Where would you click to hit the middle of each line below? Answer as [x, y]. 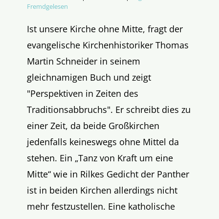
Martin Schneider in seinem [84, 61]
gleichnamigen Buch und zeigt [89, 77]
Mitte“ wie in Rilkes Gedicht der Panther [108, 174]
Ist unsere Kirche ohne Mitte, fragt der [105, 29]
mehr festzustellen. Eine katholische [101, 206]
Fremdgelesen [47, 6]
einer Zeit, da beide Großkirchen [93, 125]
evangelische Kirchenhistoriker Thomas [108, 45]
